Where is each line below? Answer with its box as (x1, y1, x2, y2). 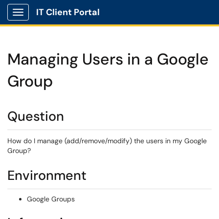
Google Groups (27, 195, 75, 203)
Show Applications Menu (18, 16, 95, 24)
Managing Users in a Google (7, 49, 209, 69)
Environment (7, 167, 87, 184)
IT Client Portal (36, 6, 100, 18)
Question (7, 108, 64, 125)
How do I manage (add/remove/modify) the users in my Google (7, 136, 207, 145)
